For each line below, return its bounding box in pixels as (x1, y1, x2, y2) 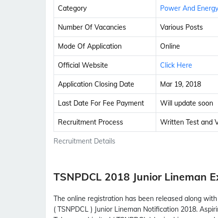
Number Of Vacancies (58, 23, 126, 32)
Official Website (58, 61, 108, 70)
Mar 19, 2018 (160, 80, 201, 89)
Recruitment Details (54, 137, 115, 146)
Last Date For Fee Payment (58, 99, 144, 108)
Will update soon (160, 99, 213, 108)
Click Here (160, 61, 192, 70)
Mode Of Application (58, 42, 122, 51)
